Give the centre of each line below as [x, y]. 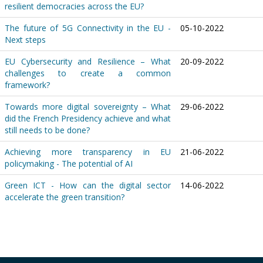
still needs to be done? [47, 130]
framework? [27, 85]
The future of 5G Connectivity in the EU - [88, 28]
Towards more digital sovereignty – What [88, 107]
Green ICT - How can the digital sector [88, 186]
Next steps [25, 40]
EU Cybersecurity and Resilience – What [88, 62]
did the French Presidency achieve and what [88, 119]
